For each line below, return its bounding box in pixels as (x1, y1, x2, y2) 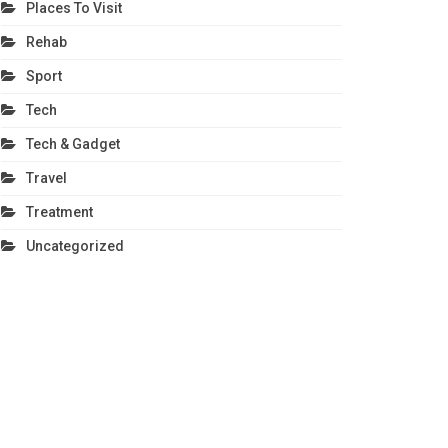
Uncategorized (25, 237, 124, 254)
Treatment (25, 203, 93, 220)
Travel (25, 169, 67, 186)
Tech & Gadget (25, 135, 120, 152)
